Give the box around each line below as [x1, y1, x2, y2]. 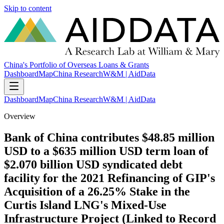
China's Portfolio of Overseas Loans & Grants [4, 60, 149, 69]
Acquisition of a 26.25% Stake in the [4, 185, 190, 198]
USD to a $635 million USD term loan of [4, 144, 208, 158]
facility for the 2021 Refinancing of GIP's [4, 171, 215, 185]
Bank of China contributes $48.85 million [4, 131, 214, 144]
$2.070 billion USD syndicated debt [4, 158, 182, 171]
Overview [4, 112, 35, 121]
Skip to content [4, 4, 51, 12]
